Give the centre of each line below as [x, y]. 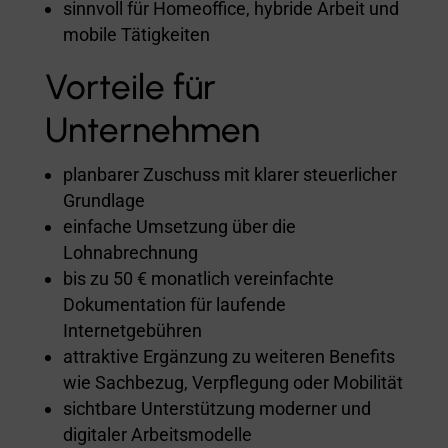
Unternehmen [152, 129]
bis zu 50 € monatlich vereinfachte [198, 278]
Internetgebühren [132, 330]
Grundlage [103, 200]
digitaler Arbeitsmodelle [157, 434]
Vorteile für [130, 86]
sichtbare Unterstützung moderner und [216, 408]
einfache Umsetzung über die [179, 226]
